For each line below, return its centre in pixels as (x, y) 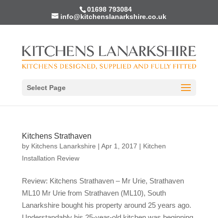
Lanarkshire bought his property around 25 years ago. (106, 205)
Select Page (46, 87)
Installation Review (50, 158)
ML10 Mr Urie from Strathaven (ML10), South (94, 193)
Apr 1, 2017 (119, 146)
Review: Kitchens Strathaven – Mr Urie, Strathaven (103, 181)
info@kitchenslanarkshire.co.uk (113, 16)
